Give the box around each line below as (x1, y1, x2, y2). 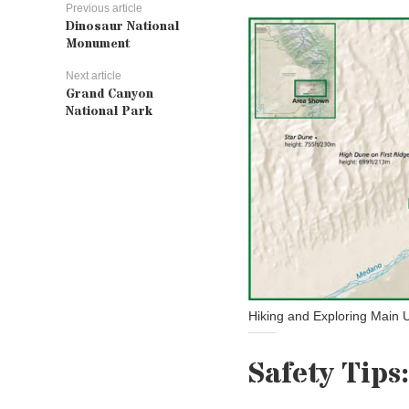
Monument (66, 35, 130, 53)
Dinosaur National (66, 17, 179, 36)
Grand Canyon (66, 85, 153, 103)
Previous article (66, 2, 142, 15)
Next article (66, 69, 121, 82)
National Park (66, 102, 152, 121)
